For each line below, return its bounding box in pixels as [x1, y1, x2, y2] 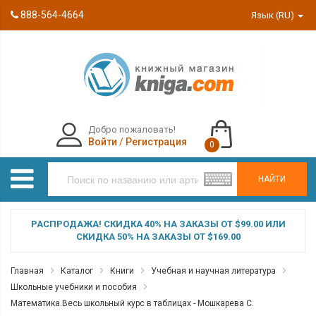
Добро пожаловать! [87, 124, 176, 135]
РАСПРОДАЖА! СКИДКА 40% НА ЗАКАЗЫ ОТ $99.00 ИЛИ [30, 219, 286, 229]
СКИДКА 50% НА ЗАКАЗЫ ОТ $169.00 [75, 231, 241, 242]
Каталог [61, 266, 93, 276]
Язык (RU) [251, 10, 297, 20]
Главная [11, 266, 44, 276]
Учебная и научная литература [151, 266, 276, 276]
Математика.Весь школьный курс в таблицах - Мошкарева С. [11, 298, 254, 308]
